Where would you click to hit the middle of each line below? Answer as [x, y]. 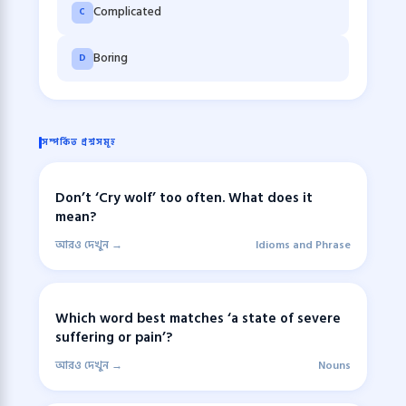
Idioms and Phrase [303, 246]
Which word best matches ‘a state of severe [198, 318]
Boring [110, 58]
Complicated [127, 12]
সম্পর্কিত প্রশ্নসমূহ [79, 143]
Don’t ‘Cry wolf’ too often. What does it [184, 198]
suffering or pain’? [114, 337]
